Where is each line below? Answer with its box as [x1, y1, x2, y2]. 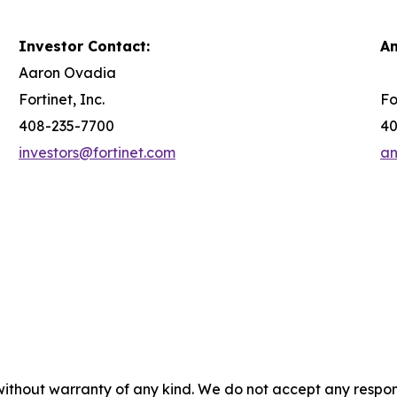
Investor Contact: [19, 36, 150, 55]
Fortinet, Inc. [19, 90, 105, 108]
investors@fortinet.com [19, 143, 175, 161]
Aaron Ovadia [19, 63, 116, 82]
